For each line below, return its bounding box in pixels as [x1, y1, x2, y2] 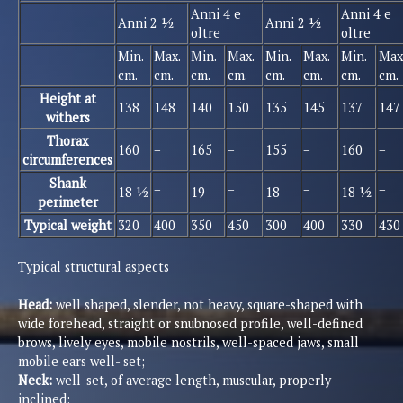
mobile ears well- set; [18, 353, 145, 371]
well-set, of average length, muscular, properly [52, 372, 331, 390]
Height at [39, 90, 96, 108]
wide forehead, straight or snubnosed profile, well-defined [18, 315, 363, 333]
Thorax [47, 132, 88, 150]
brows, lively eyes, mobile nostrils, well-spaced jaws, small [18, 334, 359, 352]
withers [45, 109, 90, 127]
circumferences [22, 151, 112, 169]
